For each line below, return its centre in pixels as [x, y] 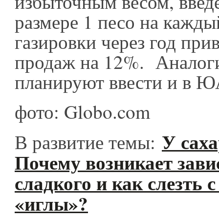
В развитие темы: [88, 142]
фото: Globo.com [86, 111]
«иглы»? [51, 203]
